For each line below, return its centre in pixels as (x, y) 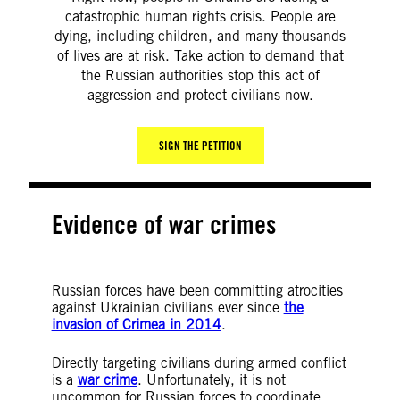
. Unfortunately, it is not (211, 380)
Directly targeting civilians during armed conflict (199, 363)
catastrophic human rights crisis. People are (200, 17)
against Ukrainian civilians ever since (167, 308)
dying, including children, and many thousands (200, 36)
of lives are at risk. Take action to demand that (200, 56)
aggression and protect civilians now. (200, 95)
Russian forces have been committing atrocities (197, 291)
